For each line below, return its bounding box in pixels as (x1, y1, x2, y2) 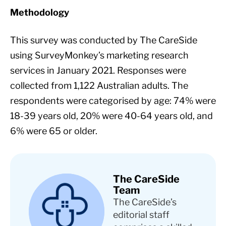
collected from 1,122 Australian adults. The (10, 80, 188, 91)
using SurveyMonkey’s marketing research (10, 50, 189, 61)
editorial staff (113, 209, 169, 220)
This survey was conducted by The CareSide (10, 35, 197, 46)
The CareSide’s (113, 197, 177, 208)
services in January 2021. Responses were (10, 65, 186, 76)
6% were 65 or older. (10, 126, 97, 137)
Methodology (10, 7, 69, 18)
